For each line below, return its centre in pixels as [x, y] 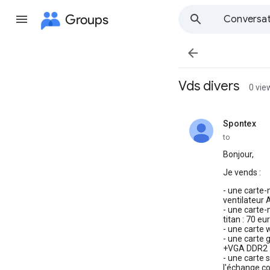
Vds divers [209, 86]
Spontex [240, 124]
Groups [87, 19]
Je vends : [242, 172]
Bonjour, [238, 154]
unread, [237, 128]
